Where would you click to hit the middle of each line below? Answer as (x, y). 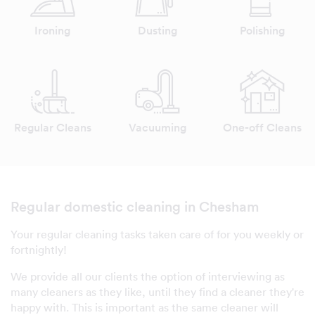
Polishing (263, 31)
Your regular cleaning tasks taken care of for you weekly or (157, 234)
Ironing (53, 31)
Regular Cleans (52, 128)
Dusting (157, 31)
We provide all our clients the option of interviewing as (148, 276)
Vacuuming (157, 128)
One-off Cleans (263, 128)
